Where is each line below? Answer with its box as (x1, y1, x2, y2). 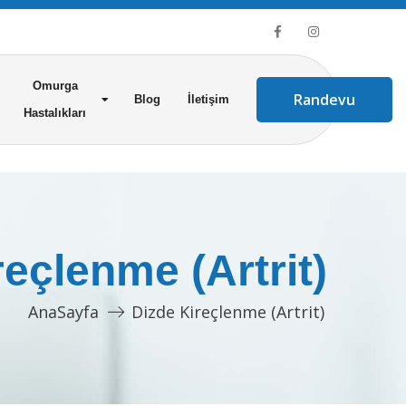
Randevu (294, 90, 355, 110)
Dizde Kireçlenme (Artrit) (131, 301, 324, 323)
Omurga (32, 79, 78, 92)
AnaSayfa (28, 301, 99, 323)
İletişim (188, 92, 229, 106)
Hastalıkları (24, 106, 87, 120)
